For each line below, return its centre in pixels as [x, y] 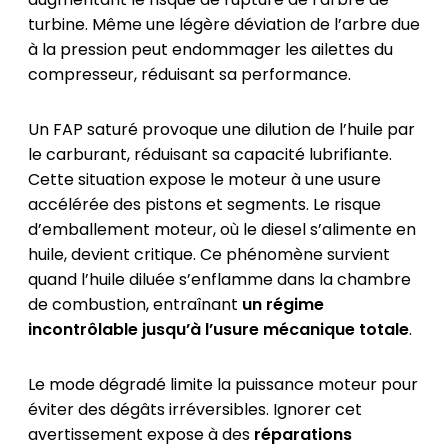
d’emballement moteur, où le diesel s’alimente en [221, 229]
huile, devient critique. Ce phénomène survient [208, 254]
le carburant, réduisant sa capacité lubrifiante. [209, 154]
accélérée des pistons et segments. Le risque [204, 204]
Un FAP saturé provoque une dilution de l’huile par [221, 129]
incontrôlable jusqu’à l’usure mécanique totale [218, 329]
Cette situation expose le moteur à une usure [204, 179]
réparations [302, 434]
